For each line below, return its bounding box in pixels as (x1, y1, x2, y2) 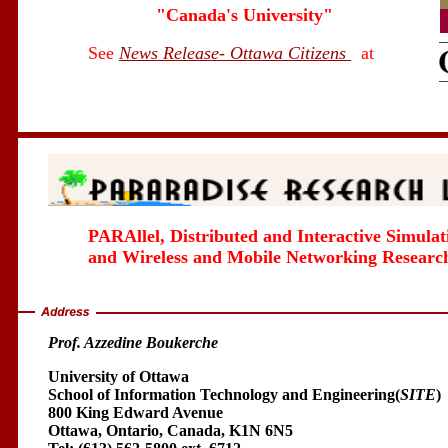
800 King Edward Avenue (48, 403, 223, 421)
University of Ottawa (48, 367, 189, 385)
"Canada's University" (155, 5, 333, 25)
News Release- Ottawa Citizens (119, 43, 351, 63)
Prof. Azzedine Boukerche (48, 333, 218, 351)
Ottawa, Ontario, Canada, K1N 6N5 (48, 421, 293, 439)
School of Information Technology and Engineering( (48, 385, 400, 403)
